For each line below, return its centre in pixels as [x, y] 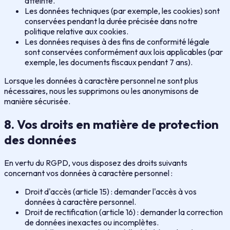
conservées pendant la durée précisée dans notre [111, 21]
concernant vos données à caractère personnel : [88, 173]
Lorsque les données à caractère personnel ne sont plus [101, 80]
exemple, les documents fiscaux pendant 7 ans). [109, 62]
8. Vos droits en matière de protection [111, 124]
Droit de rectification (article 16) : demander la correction [124, 212]
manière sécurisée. [37, 101]
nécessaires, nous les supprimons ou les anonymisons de [101, 91]
